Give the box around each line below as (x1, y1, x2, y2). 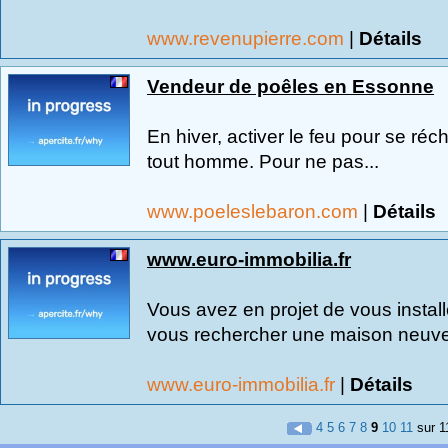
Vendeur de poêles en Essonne (147, 75, 434, 97)
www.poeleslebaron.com (147, 200, 363, 222)
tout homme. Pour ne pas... (147, 150, 379, 172)
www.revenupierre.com (147, 27, 349, 49)
